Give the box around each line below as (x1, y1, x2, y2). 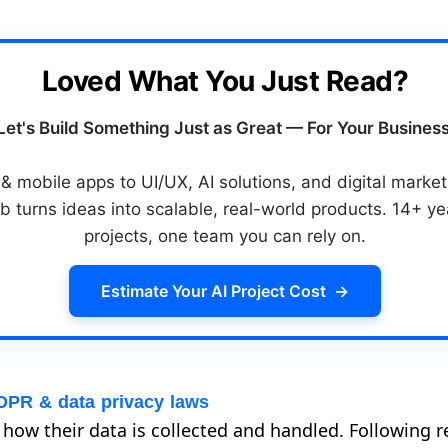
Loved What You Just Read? (41, 63, 409, 98)
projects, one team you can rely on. (84, 225, 367, 246)
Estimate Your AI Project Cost (101, 280, 327, 301)
